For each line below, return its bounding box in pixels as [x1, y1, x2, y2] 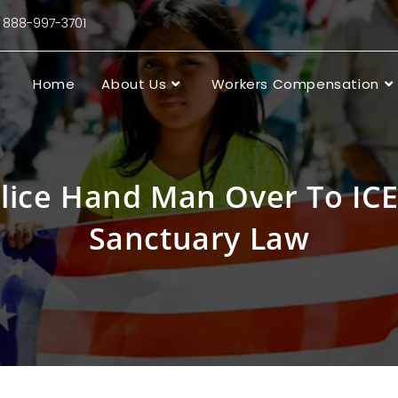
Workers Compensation [211, 75, 379, 93]
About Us [101, 75, 167, 93]
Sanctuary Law [88, 218, 310, 259]
